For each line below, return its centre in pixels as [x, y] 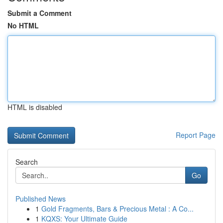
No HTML [23, 25]
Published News [41, 199]
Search [27, 162]
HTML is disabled [35, 107]
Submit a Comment [40, 13]
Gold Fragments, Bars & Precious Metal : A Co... [117, 209]
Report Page [196, 135]
